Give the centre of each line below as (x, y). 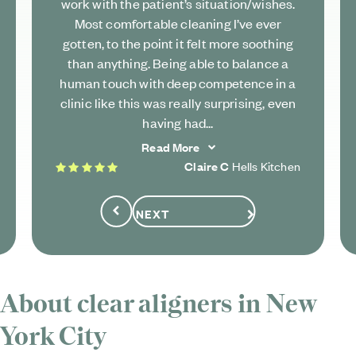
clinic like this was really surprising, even (178, 102)
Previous (132, 217)
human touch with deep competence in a (178, 82)
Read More (171, 146)
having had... (178, 122)
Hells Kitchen (265, 166)
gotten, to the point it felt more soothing (178, 43)
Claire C (207, 166)
